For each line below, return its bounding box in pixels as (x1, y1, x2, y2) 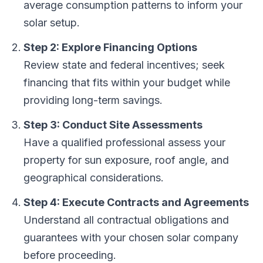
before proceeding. (23, 249, 116, 261)
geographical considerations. (23, 171, 164, 184)
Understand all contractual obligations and (23, 214, 229, 226)
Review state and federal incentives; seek (23, 59, 225, 71)
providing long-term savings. (23, 94, 163, 106)
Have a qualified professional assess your (23, 136, 225, 149)
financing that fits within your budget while (23, 76, 230, 89)
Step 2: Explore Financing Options (23, 41, 197, 53)
